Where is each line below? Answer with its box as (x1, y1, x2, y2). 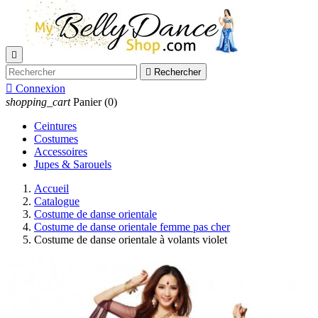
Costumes (34, 133, 78, 146)
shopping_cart (6, 96, 70, 109)
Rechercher (154, 67, 201, 78)
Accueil (34, 182, 69, 195)
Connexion (16, 82, 65, 95)
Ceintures (34, 120, 77, 133)
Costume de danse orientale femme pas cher (34, 221, 230, 234)
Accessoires (34, 146, 87, 158)
